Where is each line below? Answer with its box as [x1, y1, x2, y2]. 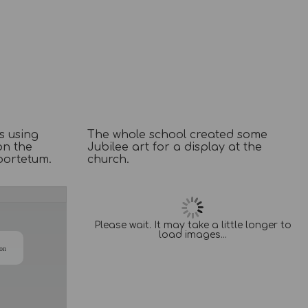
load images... [158, 229, 227, 240]
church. [87, 153, 130, 166]
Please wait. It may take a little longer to [93, 219, 291, 230]
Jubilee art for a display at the [87, 140, 263, 153]
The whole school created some [87, 128, 268, 141]
